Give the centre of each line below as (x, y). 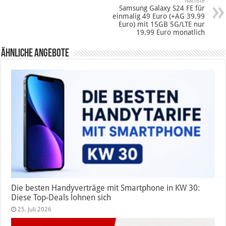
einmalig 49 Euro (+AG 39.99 (158, 16)
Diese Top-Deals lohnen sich (61, 197)
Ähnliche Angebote (35, 54)
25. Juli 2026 (35, 209)
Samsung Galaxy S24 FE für (162, 8)
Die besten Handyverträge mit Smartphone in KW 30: (106, 188)
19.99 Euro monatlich (170, 33)
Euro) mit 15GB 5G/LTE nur (161, 24)
